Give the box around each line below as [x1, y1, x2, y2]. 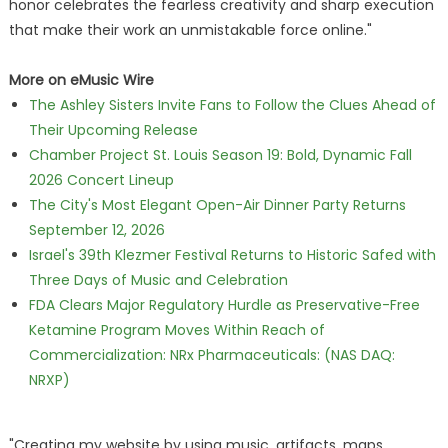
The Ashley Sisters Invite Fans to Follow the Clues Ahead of [28, 95, 436, 115]
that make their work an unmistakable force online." [8, 20, 372, 40]
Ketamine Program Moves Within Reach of [28, 320, 325, 340]
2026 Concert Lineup [28, 170, 174, 190]
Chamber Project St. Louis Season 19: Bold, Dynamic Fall [28, 145, 412, 165]
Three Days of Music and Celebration [28, 270, 288, 290]
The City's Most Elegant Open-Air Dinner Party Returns [28, 195, 406, 215]
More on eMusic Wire [8, 70, 154, 90]
